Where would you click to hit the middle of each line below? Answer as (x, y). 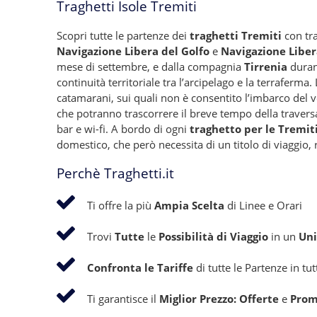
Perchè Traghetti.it (115, 173)
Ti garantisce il (123, 299)
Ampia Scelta (189, 205)
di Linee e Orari (263, 205)
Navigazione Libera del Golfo (133, 51)
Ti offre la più (121, 205)
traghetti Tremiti (236, 35)
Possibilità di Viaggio (213, 236)
